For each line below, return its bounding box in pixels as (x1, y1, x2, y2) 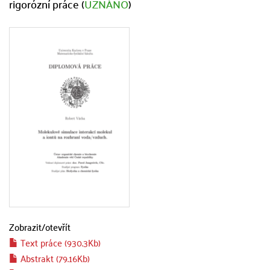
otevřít (45, 218, 71, 235)
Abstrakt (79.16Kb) (18, 250, 90, 266)
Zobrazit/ (9, 218, 45, 235)
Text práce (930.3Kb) (18, 234, 101, 251)
